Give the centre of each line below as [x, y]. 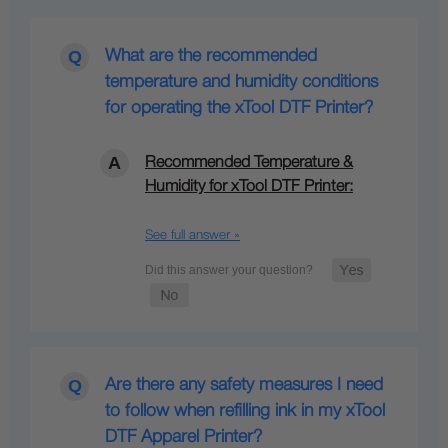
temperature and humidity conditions [241, 82]
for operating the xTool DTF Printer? [239, 108]
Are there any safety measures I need [244, 385]
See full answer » [192, 236]
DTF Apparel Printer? [183, 437]
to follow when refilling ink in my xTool [245, 411]
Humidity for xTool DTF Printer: [249, 187]
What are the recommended [211, 56]
